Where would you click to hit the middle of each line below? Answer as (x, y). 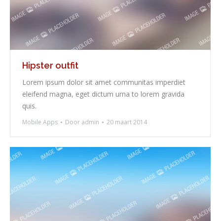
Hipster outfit (50, 66)
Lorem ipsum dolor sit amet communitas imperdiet (104, 82)
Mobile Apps (40, 122)
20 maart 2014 (127, 122)
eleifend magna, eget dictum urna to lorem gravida (103, 94)
